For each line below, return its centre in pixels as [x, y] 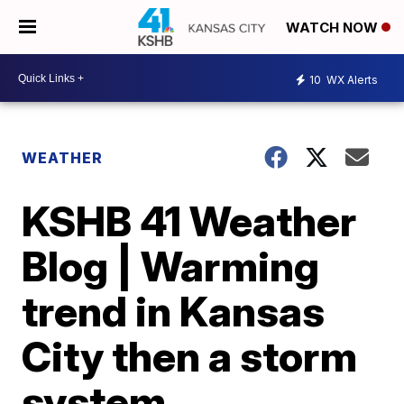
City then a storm [190, 356]
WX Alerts [351, 79]
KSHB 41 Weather [189, 221]
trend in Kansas [174, 311]
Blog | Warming [171, 266]
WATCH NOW [334, 28]
